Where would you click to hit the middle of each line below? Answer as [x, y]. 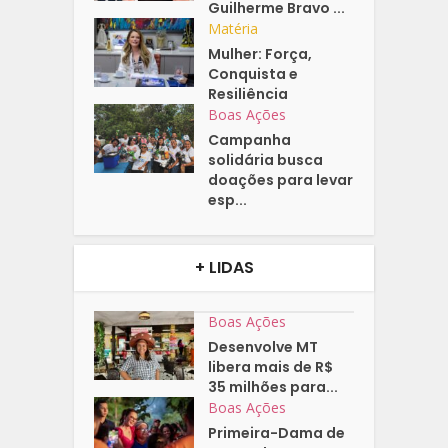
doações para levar [281, 180]
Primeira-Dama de [277, 433]
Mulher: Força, [260, 54]
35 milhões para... [273, 387]
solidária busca [266, 160]
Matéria [233, 29]
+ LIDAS [224, 268]
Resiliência [248, 94]
